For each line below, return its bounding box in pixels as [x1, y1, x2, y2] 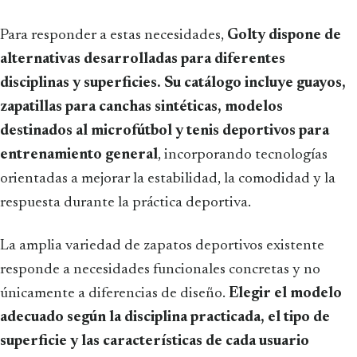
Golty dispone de [227, 27, 341, 43]
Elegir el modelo [229, 285, 342, 301]
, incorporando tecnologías [158, 147, 328, 163]
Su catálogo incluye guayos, [164, 75, 346, 91]
